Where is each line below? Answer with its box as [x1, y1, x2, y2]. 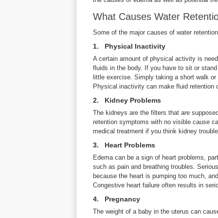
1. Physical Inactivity [93, 42, 165, 50]
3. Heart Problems [93, 141, 155, 149]
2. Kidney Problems [93, 96, 161, 104]
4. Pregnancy [93, 195, 140, 203]
